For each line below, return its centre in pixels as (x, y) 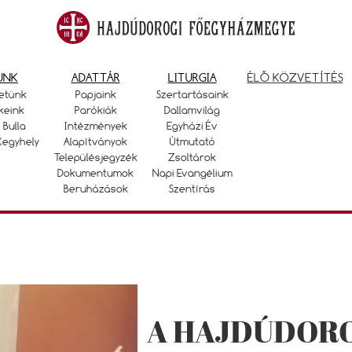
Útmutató (192, 141)
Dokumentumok (95, 173)
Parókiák (95, 110)
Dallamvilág (192, 110)
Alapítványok (95, 141)
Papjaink (95, 94)
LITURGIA (192, 77)
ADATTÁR (95, 77)
